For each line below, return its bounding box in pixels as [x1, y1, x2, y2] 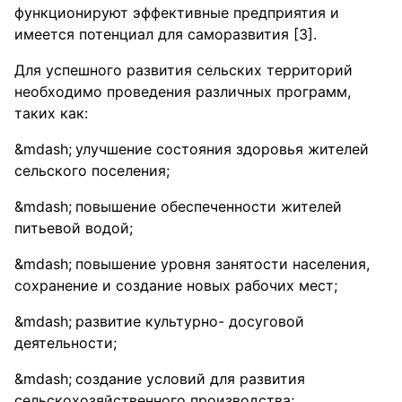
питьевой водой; [14, 219, 133, 237]
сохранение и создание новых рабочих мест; [14, 276, 337, 294]
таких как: [14, 104, 88, 122]
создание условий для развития [75, 370, 305, 388]
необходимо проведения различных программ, [14, 83, 351, 100]
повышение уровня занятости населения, [75, 255, 370, 273]
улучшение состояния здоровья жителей [75, 140, 369, 158]
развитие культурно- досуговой [75, 312, 304, 330]
